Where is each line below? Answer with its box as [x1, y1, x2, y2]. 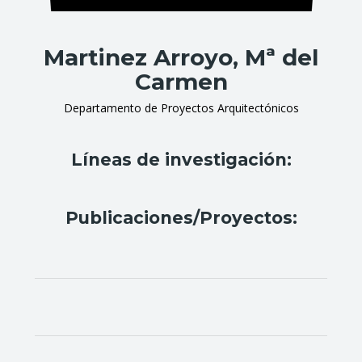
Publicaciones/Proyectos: [65, 208, 297, 228]
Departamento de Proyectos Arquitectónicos [63, 100, 299, 116]
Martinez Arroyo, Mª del [44, 44, 318, 71]
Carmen [134, 68, 228, 95]
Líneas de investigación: [70, 149, 292, 170]
